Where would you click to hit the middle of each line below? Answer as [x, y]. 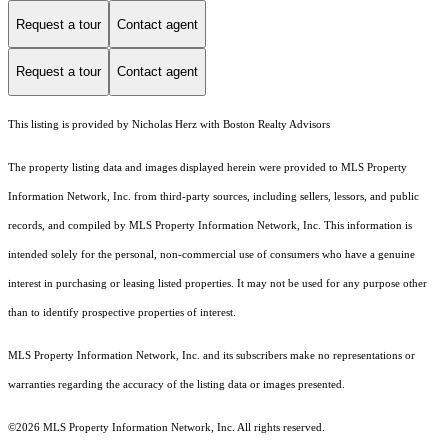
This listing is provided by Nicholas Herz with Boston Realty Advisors [169, 124]
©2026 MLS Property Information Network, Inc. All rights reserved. [166, 427]
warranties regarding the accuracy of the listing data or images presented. [176, 384]
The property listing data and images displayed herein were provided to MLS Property [207, 167]
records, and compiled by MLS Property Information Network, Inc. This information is [210, 225]
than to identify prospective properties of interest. [122, 312]
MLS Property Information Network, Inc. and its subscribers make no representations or [211, 355]
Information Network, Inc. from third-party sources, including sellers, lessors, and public [213, 196]
